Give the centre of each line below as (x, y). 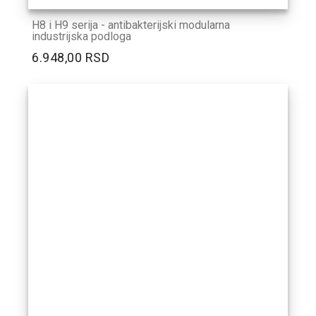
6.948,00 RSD (71, 58)
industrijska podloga (81, 37)
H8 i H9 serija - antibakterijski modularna (131, 25)
